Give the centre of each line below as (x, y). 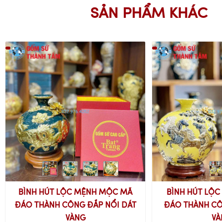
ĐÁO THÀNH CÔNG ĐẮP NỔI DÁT (75, 206)
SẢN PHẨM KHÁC (149, 14)
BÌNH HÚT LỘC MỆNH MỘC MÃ (76, 193)
